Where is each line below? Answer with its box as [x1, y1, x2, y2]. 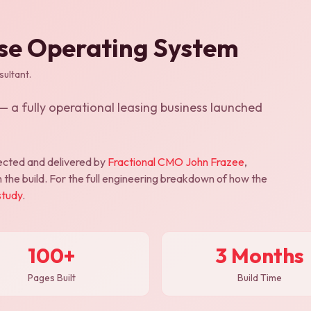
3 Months [215, 242, 304, 269]
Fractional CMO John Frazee [108, 154, 244, 169]
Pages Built [27, 271, 76, 284]
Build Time [237, 271, 282, 284]
